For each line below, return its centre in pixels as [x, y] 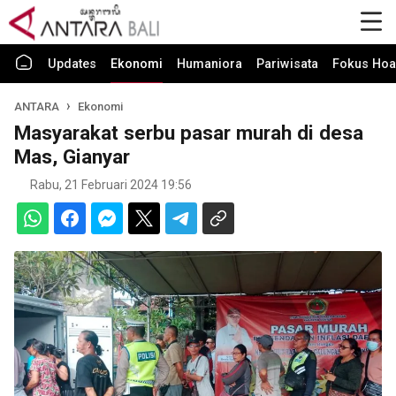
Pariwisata [287, 64]
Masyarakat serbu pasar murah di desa [189, 133]
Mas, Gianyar [72, 156]
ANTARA [38, 107]
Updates [72, 64]
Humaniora [209, 64]
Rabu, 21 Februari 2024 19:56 [111, 185]
